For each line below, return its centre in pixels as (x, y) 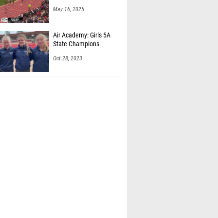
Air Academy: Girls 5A (82, 25)
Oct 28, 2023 (68, 48)
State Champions (76, 34)
